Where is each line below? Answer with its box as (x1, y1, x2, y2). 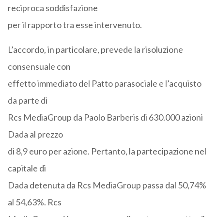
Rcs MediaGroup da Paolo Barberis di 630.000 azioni (7, 112, 203, 123)
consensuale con (7, 61, 71, 72)
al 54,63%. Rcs (7, 197, 62, 208)
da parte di (7, 95, 47, 106)
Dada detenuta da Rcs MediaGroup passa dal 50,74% (7, 180, 206, 191)
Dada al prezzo (7, 129, 63, 140)
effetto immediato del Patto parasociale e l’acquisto (7, 78, 201, 89)
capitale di (7, 163, 46, 174)
